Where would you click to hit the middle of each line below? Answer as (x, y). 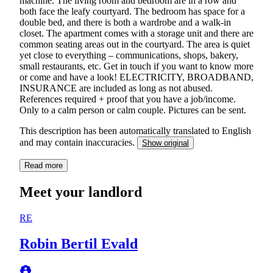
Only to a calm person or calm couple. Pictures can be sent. (133, 110)
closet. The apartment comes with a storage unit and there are (136, 33)
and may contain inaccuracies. (78, 142)
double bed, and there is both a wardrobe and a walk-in (125, 22)
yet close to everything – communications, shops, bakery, (129, 55)
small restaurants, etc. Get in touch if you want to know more (136, 66)
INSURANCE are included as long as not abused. (116, 88)
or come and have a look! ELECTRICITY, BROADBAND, (136, 77)
